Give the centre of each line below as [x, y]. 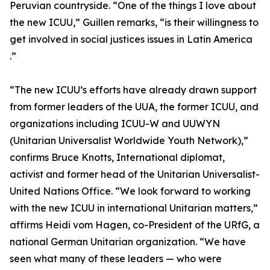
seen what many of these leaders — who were [116, 259]
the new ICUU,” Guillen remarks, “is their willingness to [134, 23]
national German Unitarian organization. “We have [128, 242]
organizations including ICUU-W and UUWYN [115, 124]
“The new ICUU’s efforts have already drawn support [133, 90]
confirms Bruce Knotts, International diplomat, [117, 158]
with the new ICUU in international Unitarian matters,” [134, 208]
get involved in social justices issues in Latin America [131, 39]
